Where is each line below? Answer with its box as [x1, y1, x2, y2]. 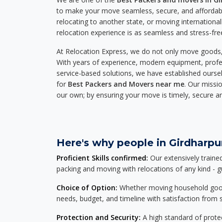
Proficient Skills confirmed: [56, 153, 148, 163]
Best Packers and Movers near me [68, 79, 184, 89]
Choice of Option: [56, 183, 117, 192]
